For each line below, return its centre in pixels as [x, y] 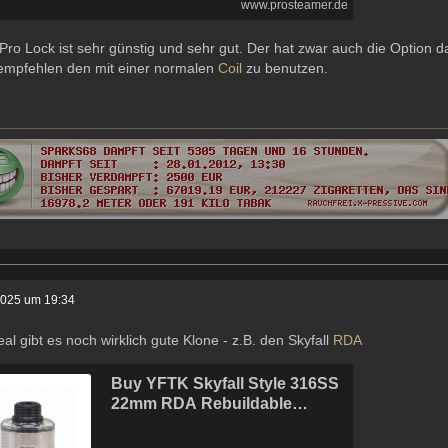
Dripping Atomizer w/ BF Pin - [222, 424]
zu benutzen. [285, 68]
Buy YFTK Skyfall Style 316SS [225, 384]
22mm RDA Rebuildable [202, 404]
